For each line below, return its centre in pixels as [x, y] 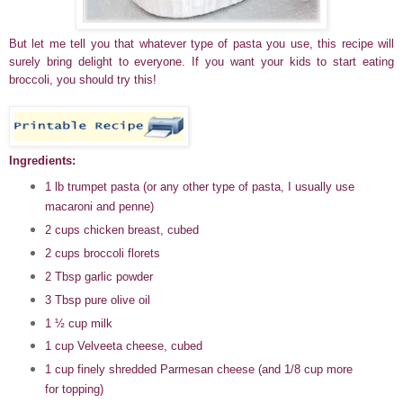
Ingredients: [42, 160]
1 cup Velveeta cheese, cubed [123, 346]
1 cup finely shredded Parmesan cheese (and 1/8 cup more [198, 370]
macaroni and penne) [99, 206]
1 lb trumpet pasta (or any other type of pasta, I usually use [199, 186]
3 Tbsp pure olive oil [97, 300]
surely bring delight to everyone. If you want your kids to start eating [201, 61]
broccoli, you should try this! [83, 79]
